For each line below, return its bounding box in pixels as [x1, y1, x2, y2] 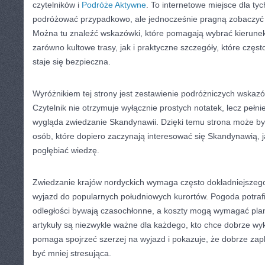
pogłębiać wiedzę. [33, 146, 99, 155]
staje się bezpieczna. [33, 57, 111, 66]
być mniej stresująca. [33, 248, 111, 258]
